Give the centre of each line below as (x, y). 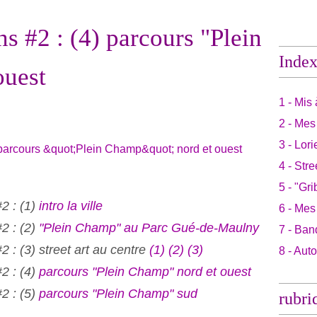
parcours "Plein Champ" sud (118, 294)
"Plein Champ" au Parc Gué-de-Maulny (149, 228)
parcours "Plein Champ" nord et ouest (145, 272)
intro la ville (71, 206)
